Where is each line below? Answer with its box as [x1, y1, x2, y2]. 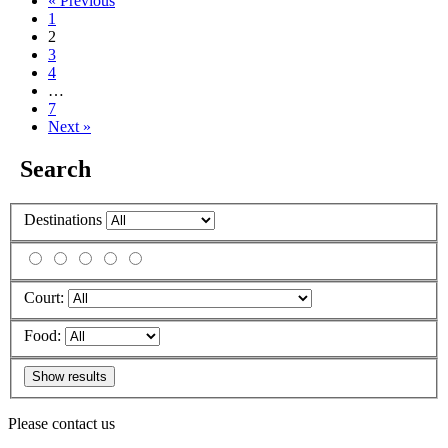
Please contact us [8, 414, 115, 432]
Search [14, 156, 91, 183]
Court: [24, 288, 64, 306]
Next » [48, 118, 91, 136]
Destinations [24, 210, 102, 228]
